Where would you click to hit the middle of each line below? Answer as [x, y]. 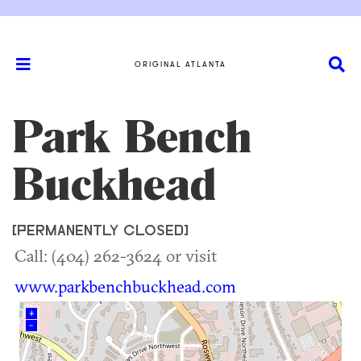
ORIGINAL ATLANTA [180, 64]
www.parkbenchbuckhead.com [125, 286]
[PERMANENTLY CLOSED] [100, 232]
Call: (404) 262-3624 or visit [116, 255]
